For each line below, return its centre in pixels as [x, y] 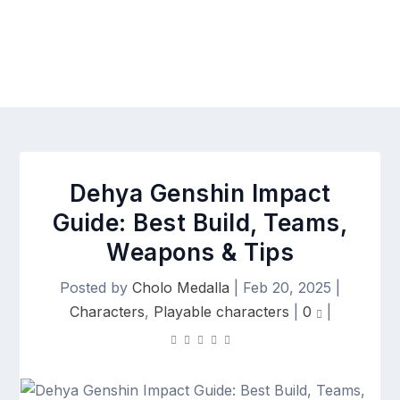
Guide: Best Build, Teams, [200, 223]
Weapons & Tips [200, 252]
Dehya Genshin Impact [200, 193]
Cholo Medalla [181, 287]
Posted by [96, 287]
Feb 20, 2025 [287, 287]
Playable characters [221, 312]
